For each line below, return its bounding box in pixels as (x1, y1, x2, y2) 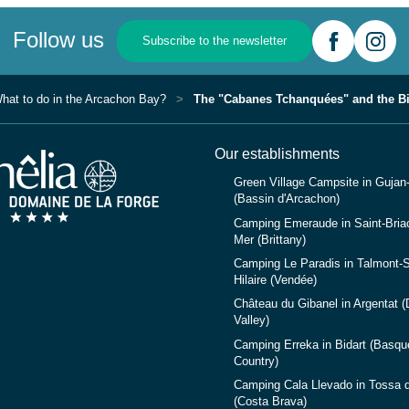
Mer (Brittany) (233, 233, 306, 246)
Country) (233, 354, 278, 368)
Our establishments (214, 146, 340, 162)
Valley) (233, 314, 269, 328)
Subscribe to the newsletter (142, 35, 287, 47)
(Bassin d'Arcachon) (233, 193, 340, 206)
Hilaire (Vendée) (233, 273, 317, 287)
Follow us (13, 27, 104, 52)
